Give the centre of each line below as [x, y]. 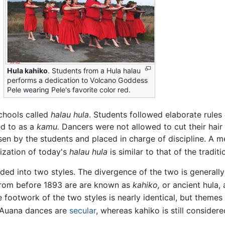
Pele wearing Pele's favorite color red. [69, 90]
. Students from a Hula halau [94, 71]
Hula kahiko [27, 71]
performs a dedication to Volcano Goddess [77, 80]
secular [83, 211]
